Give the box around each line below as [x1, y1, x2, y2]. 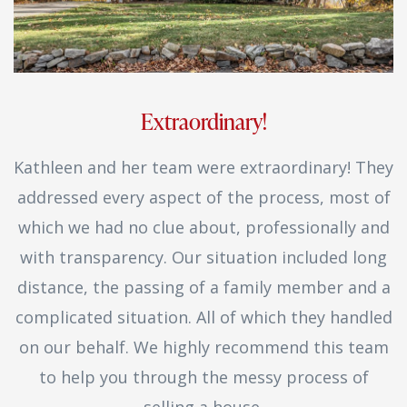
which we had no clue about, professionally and [17, 215, 390, 238]
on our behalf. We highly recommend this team [18, 335, 389, 358]
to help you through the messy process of [38, 365, 369, 388]
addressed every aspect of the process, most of [16, 185, 391, 208]
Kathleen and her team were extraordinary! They [14, 155, 393, 178]
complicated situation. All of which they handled [15, 305, 392, 328]
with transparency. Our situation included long [20, 245, 387, 268]
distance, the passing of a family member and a [16, 275, 391, 298]
